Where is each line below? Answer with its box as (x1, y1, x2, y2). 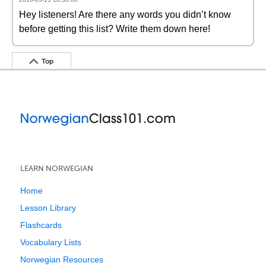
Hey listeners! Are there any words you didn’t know (19, 9, 231, 20)
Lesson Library (20, 203, 76, 213)
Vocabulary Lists (20, 237, 81, 247)
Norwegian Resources (20, 255, 103, 264)
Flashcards (20, 220, 62, 230)
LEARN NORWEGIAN (20, 164, 93, 173)
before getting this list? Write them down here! (19, 24, 210, 34)
